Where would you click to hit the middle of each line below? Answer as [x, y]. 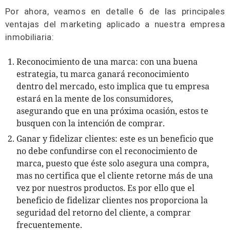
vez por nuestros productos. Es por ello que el [106, 188]
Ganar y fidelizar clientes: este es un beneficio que [115, 139]
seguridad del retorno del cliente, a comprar [104, 213]
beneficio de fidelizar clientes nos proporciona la [112, 200]
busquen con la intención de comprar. [91, 123]
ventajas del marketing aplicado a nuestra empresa [115, 24]
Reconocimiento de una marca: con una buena [107, 62]
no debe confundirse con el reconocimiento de [107, 151]
